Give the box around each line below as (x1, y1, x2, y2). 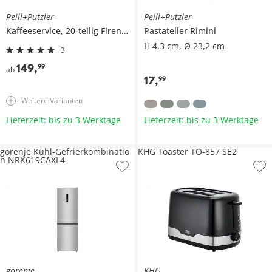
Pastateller (143, 24, 190, 36)
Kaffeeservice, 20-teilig (6, 24, 101, 36)
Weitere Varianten (21, 95, 83, 106)
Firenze (101, 24, 121, 36)
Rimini (189, 24, 216, 36)
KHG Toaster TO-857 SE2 (137, 145, 237, 157)
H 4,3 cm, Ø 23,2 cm (143, 39, 225, 52)
